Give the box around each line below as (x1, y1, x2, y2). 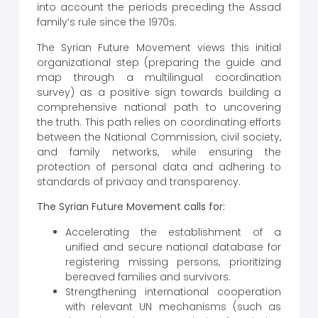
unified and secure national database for (65, 239, 282, 254)
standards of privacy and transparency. (36, 174, 241, 189)
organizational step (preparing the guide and (36, 55, 282, 70)
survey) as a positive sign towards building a (36, 84, 282, 99)
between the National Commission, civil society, (36, 129, 282, 144)
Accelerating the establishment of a (65, 224, 282, 239)
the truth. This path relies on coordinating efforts (36, 114, 282, 129)
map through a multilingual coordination (36, 70, 282, 84)
